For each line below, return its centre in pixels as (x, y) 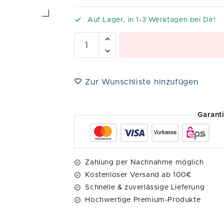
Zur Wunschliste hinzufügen (142, 82)
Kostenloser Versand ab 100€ (138, 175)
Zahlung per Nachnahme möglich (144, 163)
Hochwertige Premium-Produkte (143, 200)
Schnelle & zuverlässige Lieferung (145, 188)
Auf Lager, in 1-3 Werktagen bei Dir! (150, 20)
